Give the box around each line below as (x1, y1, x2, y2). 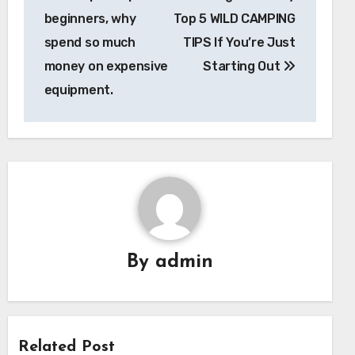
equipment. (44, 82, 113, 97)
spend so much (44, 34, 136, 50)
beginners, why (44, 10, 136, 26)
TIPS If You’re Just (182, 34, 296, 50)
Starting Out (203, 58, 284, 74)
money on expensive (44, 58, 168, 74)
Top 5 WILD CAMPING (173, 10, 296, 26)
